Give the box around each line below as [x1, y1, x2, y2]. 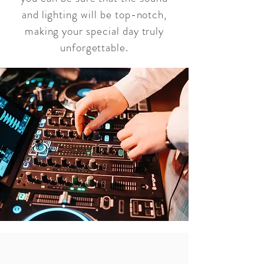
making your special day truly [24, 23, 164, 39]
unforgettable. [60, 39, 129, 55]
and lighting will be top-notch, [21, 6, 167, 22]
